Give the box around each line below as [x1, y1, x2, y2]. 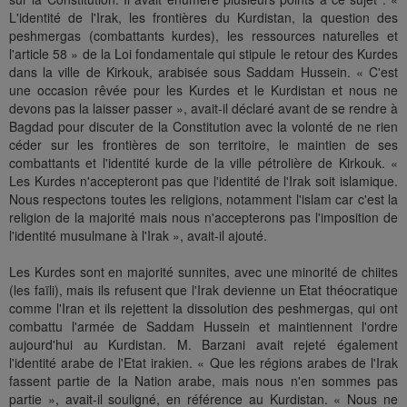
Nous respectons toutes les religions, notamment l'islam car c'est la [9, 190, 398, 209]
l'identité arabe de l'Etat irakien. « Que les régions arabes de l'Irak [9, 353, 398, 372]
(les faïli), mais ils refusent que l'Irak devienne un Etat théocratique [9, 281, 398, 300]
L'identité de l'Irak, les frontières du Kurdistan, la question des [9, 8, 398, 27]
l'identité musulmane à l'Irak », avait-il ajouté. [9, 226, 267, 245]
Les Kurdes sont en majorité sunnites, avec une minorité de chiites [9, 263, 398, 282]
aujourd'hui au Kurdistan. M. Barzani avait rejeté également [9, 335, 398, 354]
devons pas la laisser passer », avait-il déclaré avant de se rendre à [9, 99, 398, 118]
